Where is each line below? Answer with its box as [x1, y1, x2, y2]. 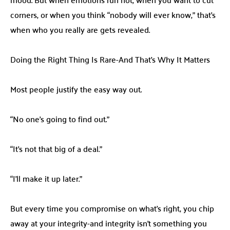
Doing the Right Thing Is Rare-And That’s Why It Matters [10, 52, 210, 67]
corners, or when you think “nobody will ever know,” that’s [10, 7, 216, 22]
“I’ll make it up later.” [10, 171, 82, 186]
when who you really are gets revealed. [10, 22, 150, 37]
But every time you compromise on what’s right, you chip [10, 201, 214, 216]
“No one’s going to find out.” [10, 111, 109, 126]
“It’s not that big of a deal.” [10, 141, 102, 156]
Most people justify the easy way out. [10, 82, 142, 97]
